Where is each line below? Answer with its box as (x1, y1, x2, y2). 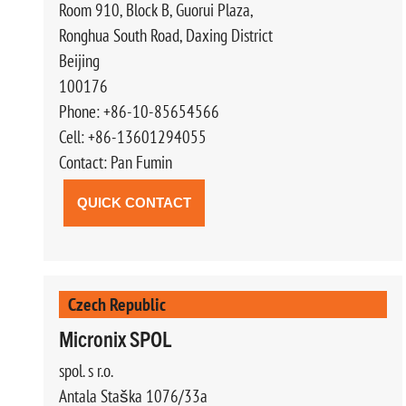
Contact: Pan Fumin (59, 150, 172, 173)
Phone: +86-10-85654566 (59, 100, 219, 122)
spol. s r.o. (59, 359, 113, 382)
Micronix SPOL (59, 324, 171, 352)
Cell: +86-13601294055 (59, 125, 207, 148)
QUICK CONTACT (77, 194, 191, 210)
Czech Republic (68, 292, 166, 315)
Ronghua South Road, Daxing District (59, 24, 273, 46)
